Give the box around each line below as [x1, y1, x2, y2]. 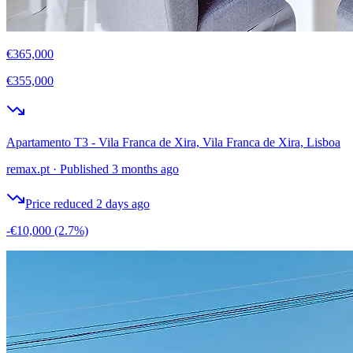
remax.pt [6, 162, 50, 176]
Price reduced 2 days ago [25, 196, 150, 210]
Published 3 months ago [60, 162, 179, 176]
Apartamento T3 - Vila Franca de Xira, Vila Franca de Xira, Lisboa [6, 135, 340, 149]
